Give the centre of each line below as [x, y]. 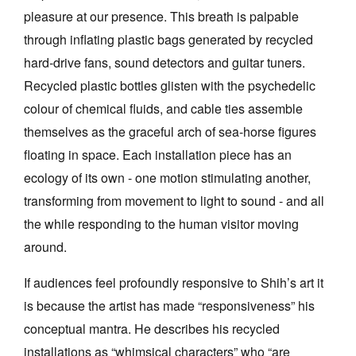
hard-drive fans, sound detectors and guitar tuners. [164, 62]
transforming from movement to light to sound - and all [174, 200]
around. [45, 246]
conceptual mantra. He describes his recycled [152, 328]
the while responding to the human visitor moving [161, 223]
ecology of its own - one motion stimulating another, [167, 177]
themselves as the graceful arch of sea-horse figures [170, 131]
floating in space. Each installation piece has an [158, 154]
